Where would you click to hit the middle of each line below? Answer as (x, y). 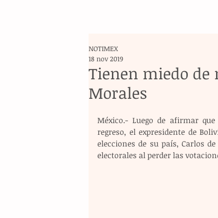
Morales (118, 93)
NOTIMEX (103, 48)
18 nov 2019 (106, 59)
